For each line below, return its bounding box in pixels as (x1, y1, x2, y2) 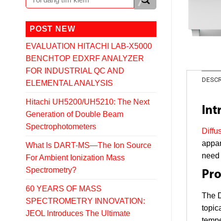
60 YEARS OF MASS (26, 184, 102, 193)
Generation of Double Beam (26, 110, 123, 118)
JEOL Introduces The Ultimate (26, 209, 130, 218)
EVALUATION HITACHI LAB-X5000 (26, 41, 152, 50)
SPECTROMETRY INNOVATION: (26, 196, 145, 205)
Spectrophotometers (26, 122, 96, 131)
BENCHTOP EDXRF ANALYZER (26, 54, 144, 63)
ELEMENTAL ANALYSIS (26, 78, 113, 87)
